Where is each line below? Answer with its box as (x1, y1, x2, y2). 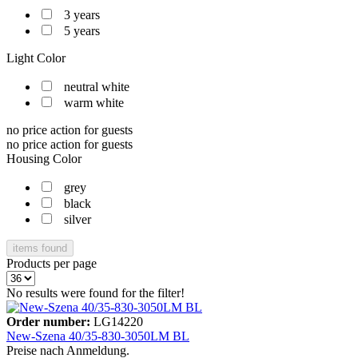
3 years (64, 7, 100, 22)
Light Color (6, 50, 66, 65)
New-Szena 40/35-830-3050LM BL (6, 328, 189, 343)
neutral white (64, 79, 129, 93)
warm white (64, 95, 124, 109)
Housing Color (6, 151, 82, 165)
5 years (64, 23, 100, 38)
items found (13, 241, 67, 254)
